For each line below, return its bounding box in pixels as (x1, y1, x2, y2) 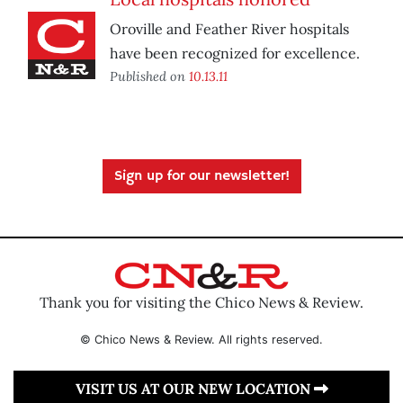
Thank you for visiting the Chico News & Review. (40, 292, 363, 311)
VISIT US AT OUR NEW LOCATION (75, 379, 314, 398)
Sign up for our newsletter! (113, 167, 290, 186)
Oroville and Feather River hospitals (110, 20, 349, 39)
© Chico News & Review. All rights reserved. (80, 332, 323, 346)
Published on (110, 67, 189, 85)
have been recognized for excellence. (110, 44, 360, 63)
